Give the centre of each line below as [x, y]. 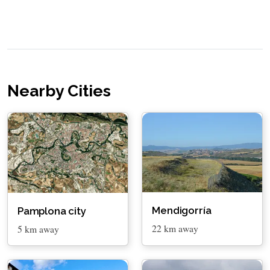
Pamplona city [52, 211]
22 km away [175, 228]
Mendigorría [182, 210]
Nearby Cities [61, 91]
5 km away [38, 228]
